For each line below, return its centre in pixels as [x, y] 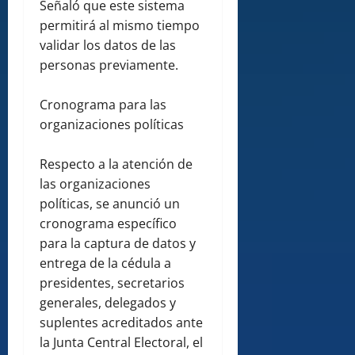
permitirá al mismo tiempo [120, 26]
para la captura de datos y [118, 244]
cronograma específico [108, 224]
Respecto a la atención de [116, 164]
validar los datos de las [108, 46]
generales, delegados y [108, 303]
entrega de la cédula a [105, 263]
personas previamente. [109, 65]
